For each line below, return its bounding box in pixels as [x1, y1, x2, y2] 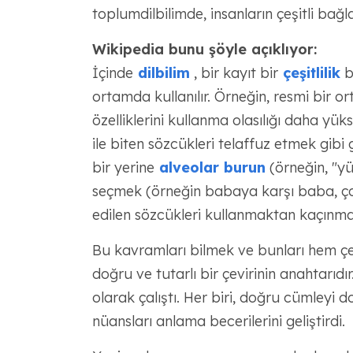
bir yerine [91, 158, 154, 176]
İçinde [91, 64, 133, 82]
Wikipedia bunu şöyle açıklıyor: [91, 40, 317, 58]
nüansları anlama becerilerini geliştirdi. [91, 312, 345, 330]
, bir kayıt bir [189, 64, 278, 82]
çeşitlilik [277, 64, 340, 82]
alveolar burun [154, 158, 266, 176]
